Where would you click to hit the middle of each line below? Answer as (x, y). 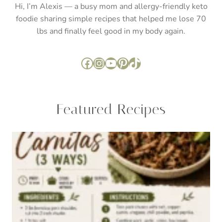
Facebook (106, 63)
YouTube (127, 63)
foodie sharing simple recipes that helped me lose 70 (111, 19)
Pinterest (141, 63)
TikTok (146, 63)
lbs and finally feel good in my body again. (111, 31)
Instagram (120, 63)
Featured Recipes (111, 109)
